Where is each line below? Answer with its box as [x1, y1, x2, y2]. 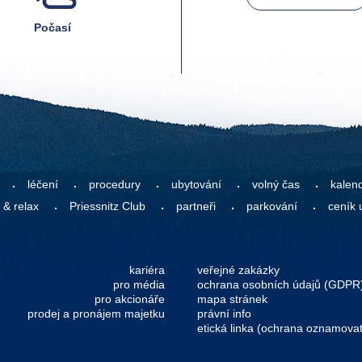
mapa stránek [197, 293, 267, 305]
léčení [27, 178, 58, 191]
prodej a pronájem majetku [27, 307, 165, 320]
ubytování [171, 178, 221, 191]
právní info [197, 307, 251, 320]
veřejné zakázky [197, 263, 280, 276]
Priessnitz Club [69, 200, 145, 213]
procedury [89, 178, 141, 191]
